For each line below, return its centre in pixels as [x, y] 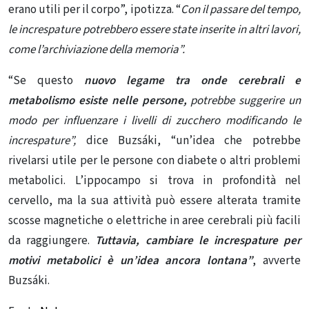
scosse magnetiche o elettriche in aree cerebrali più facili [154, 220]
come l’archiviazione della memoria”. [97, 49]
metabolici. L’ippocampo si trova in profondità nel [154, 180]
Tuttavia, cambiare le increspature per [198, 240]
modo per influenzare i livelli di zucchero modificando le [154, 120]
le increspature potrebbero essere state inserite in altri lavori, [154, 29]
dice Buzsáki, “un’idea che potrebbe [188, 140]
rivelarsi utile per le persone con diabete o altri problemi [154, 160]
